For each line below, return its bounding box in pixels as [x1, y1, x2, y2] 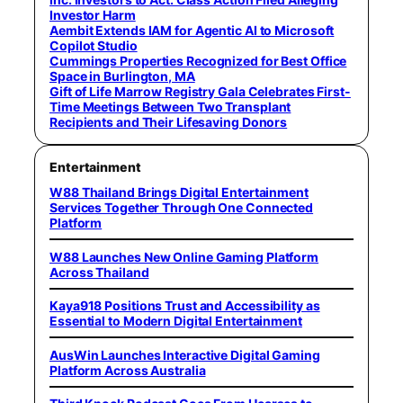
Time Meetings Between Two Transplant [49, 99, 291, 114]
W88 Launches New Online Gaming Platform [49, 248, 319, 264]
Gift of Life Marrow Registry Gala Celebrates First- [49, 84, 351, 99]
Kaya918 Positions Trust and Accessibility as [49, 298, 320, 313]
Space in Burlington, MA [49, 68, 195, 84]
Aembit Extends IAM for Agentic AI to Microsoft [49, 22, 335, 38]
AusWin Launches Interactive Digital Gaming [49, 346, 320, 363]
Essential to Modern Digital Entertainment [49, 313, 302, 328]
